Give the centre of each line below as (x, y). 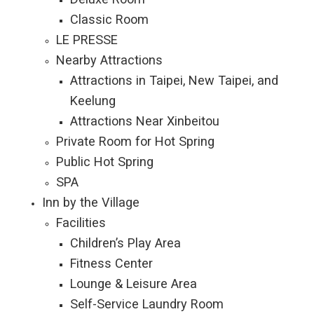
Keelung (93, 101)
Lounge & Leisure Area (134, 284)
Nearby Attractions (109, 60)
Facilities (81, 223)
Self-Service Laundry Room (147, 304)
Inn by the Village (91, 202)
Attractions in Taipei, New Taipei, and (174, 80)
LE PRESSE (87, 40)
